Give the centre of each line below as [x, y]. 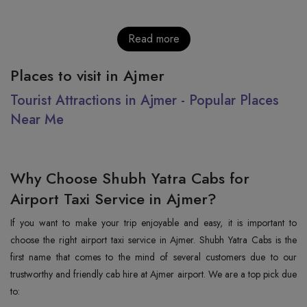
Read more [153, 38]
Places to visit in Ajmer [87, 75]
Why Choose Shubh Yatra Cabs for [130, 178]
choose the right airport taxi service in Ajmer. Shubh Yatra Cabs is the [153, 240]
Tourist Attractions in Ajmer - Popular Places [145, 100]
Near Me [37, 119]
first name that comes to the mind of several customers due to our [153, 257]
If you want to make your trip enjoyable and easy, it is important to [153, 222]
